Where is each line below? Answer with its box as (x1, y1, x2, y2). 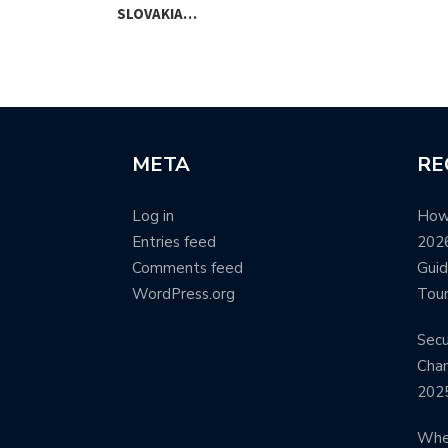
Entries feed (132, 231, 216, 252)
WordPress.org (132, 283, 235, 304)
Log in (132, 205, 174, 226)
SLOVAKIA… (117, 3, 197, 23)
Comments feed (132, 257, 243, 278)
